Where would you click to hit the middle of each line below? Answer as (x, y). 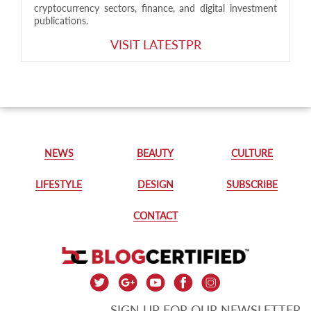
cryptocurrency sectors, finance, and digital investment (155, 8)
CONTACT (155, 215)
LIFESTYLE (59, 184)
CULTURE (252, 153)
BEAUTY (155, 153)
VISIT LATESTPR (155, 44)
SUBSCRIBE (252, 184)
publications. (61, 20)
